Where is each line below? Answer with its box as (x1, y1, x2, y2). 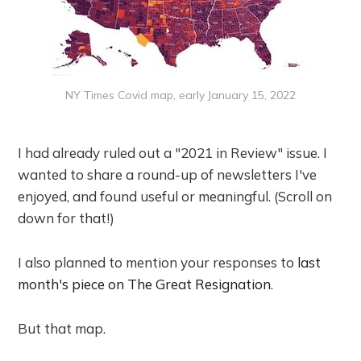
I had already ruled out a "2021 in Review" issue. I (18, 143, 328, 161)
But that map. (18, 319, 106, 337)
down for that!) (18, 209, 115, 226)
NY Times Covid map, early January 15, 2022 (65, 87, 296, 102)
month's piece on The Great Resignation (18, 275, 272, 293)
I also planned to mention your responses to (18, 253, 298, 271)
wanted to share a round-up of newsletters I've (18, 165, 317, 183)
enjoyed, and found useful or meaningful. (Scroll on (18, 187, 333, 205)
